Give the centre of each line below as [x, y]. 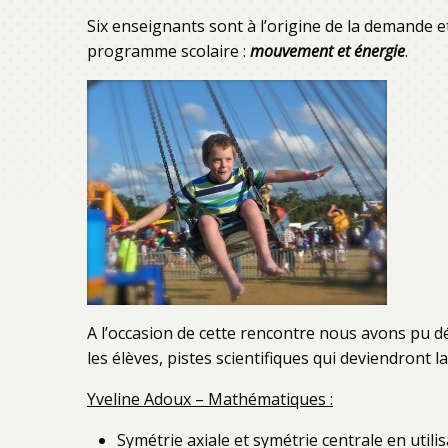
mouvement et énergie [327, 51]
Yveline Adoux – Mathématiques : [210, 399]
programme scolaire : [168, 51]
